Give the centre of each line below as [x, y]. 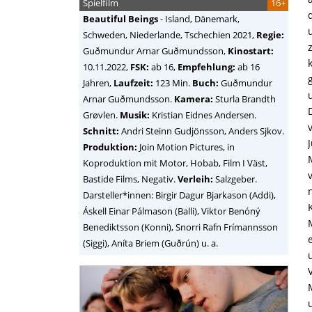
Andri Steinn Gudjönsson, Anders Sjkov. [202, 131]
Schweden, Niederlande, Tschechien [157, 35]
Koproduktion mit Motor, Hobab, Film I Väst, [175, 163]
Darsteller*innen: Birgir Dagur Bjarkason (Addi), [179, 195]
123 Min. [173, 83]
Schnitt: [101, 131]
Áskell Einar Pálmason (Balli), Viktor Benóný [172, 211]
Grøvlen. [101, 115]
